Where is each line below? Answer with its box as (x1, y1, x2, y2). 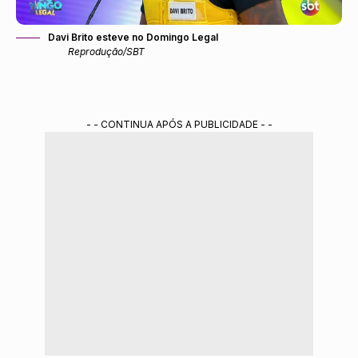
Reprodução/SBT (68, 45, 145, 58)
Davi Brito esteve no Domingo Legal (48, 30, 218, 43)
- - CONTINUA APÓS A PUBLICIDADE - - (86, 117, 272, 130)
